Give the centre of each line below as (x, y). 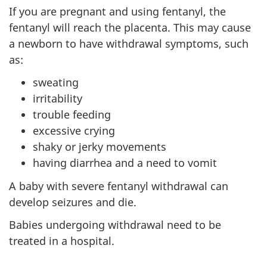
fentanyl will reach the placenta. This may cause (130, 27)
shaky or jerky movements (100, 147)
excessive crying (74, 131)
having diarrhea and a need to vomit (125, 163)
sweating (56, 83)
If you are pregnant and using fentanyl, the (117, 11)
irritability (58, 99)
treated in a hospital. (62, 241)
